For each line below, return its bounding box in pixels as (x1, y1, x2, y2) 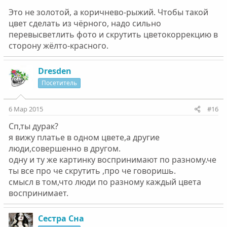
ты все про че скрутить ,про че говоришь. (8, 165, 176, 176)
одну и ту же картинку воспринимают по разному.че (8, 154, 216, 165)
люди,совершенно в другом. (8, 142, 121, 154)
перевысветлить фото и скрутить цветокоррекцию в (8, 28, 218, 40)
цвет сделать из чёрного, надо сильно (8, 17, 161, 29)
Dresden (37, 65, 71, 77)
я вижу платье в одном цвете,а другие (8, 131, 160, 143)
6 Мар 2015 (8, 104, 43, 113)
